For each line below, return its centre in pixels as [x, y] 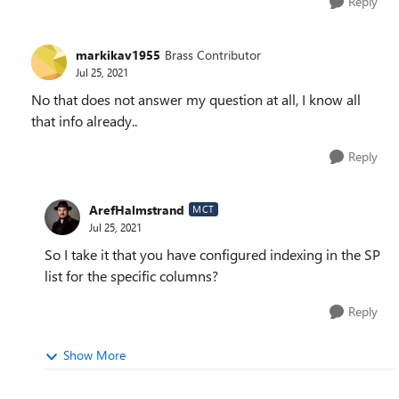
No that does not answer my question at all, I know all [196, 99]
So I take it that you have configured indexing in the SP [212, 254]
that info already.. [84, 121]
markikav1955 [118, 54]
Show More [94, 355]
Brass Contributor [213, 54]
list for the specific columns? [131, 276]
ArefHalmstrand [137, 209]
